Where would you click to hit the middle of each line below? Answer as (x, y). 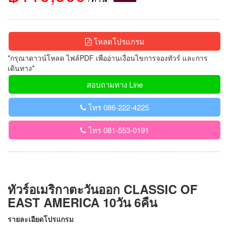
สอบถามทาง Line (115, 84)
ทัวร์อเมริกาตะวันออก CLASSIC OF (103, 189)
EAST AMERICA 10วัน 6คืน (82, 202)
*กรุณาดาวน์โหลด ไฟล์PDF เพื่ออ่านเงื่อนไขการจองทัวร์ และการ (108, 58)
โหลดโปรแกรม (118, 41)
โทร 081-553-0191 (118, 130)
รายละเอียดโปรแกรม (41, 219)
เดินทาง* (21, 68)
